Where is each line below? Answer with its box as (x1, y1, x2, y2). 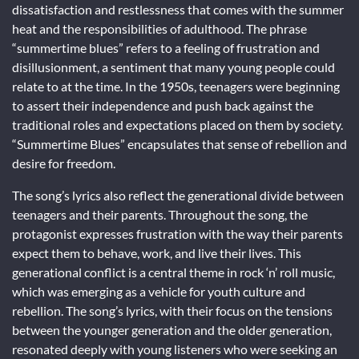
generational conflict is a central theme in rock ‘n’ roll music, (12, 264, 335, 280)
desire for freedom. (12, 155, 115, 171)
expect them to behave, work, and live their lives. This (12, 245, 301, 261)
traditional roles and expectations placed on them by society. (12, 117, 343, 133)
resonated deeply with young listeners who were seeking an (12, 341, 337, 357)
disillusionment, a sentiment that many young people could (12, 59, 335, 75)
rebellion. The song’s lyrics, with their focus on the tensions (12, 303, 333, 319)
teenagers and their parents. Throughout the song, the (12, 207, 308, 223)
